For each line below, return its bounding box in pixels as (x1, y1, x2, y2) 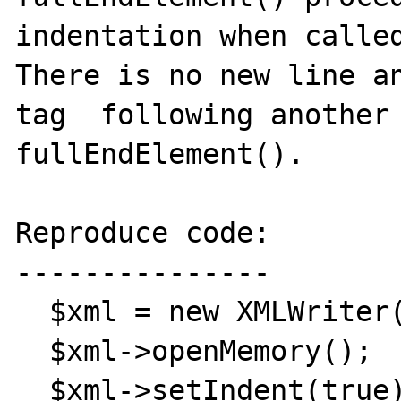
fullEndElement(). (15, 138, 305, 170)
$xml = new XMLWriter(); (15, 295, 50, 328)
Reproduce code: (15, 217, 271, 249)
